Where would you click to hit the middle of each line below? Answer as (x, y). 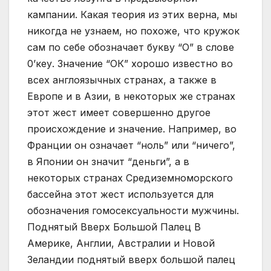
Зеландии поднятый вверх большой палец (131, 260)
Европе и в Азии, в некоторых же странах (131, 96)
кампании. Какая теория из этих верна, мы (132, 15)
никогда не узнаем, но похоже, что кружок (133, 31)
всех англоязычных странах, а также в (122, 80)
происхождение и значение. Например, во (132, 129)
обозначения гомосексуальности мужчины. (133, 211)
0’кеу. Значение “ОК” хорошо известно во (130, 64)
